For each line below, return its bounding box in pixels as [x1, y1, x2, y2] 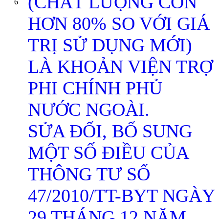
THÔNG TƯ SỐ [28, 164, 150, 184]
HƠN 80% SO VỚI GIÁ [28, 13, 210, 34]
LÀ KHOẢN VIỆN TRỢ [28, 56, 213, 77]
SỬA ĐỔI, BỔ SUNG [28, 121, 192, 141]
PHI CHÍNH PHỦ [28, 78, 162, 98]
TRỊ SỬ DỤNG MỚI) [28, 35, 192, 55]
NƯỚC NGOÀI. [28, 99, 150, 120]
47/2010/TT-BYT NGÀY [28, 185, 215, 206]
